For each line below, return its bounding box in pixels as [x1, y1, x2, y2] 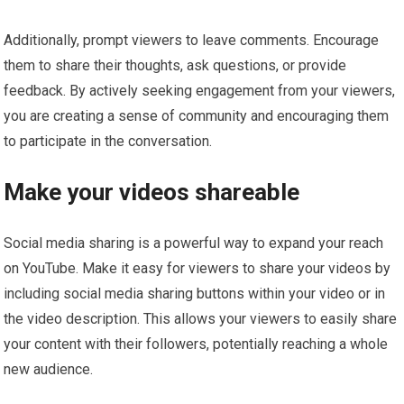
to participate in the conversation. [4, 132, 213, 150]
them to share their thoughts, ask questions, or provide [4, 56, 347, 74]
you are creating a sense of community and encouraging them [4, 106, 390, 124]
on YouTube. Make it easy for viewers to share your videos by [4, 259, 391, 277]
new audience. [4, 360, 94, 378]
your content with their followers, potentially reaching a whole [4, 335, 389, 353]
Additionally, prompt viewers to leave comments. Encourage [4, 31, 380, 49]
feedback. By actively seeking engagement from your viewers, [4, 81, 396, 99]
